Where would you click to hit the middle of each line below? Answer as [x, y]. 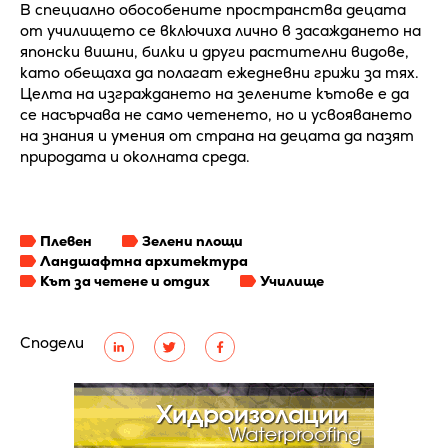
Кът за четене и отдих [125, 281]
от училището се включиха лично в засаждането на [220, 31]
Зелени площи [192, 241]
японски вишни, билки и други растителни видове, [214, 52]
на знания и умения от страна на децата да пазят [217, 136]
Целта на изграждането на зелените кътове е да [214, 94]
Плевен [66, 241]
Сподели [52, 343]
